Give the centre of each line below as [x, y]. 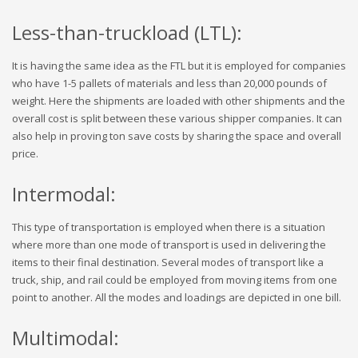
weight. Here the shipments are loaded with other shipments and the [179, 101]
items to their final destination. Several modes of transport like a [168, 262]
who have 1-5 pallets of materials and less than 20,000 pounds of [169, 83]
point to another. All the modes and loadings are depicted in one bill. [177, 297]
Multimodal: [66, 338]
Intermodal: [64, 194]
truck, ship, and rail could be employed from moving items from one [175, 280]
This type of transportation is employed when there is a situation [169, 227]
